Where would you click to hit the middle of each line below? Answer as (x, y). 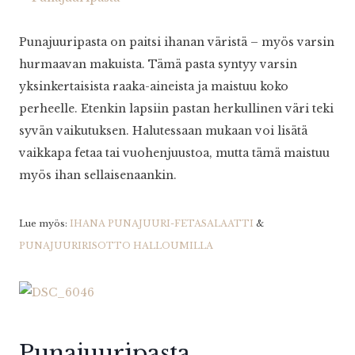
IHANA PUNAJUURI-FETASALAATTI (162, 224)
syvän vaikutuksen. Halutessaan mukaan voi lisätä (163, 131)
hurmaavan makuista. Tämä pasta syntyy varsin (158, 65)
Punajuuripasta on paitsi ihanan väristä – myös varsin (177, 42)
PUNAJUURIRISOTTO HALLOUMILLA (116, 246)
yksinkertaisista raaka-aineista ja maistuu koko (154, 87)
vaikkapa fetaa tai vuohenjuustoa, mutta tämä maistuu (174, 153)
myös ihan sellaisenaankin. (98, 176)
